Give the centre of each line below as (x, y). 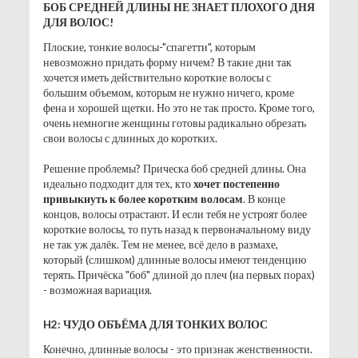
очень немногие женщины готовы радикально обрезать (174, 123)
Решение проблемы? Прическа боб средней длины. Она (174, 169)
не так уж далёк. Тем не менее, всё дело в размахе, (160, 245)
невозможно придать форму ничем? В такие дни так (167, 62)
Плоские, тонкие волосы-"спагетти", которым (149, 47)
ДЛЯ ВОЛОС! (78, 22)
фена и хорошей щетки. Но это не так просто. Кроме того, (179, 108)
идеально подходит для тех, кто (118, 184)
